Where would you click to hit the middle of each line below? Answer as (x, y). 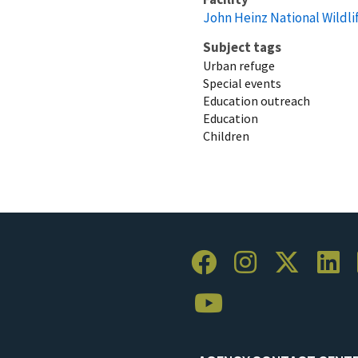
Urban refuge (239, 65)
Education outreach (257, 100)
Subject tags (242, 47)
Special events (242, 83)
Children (226, 135)
